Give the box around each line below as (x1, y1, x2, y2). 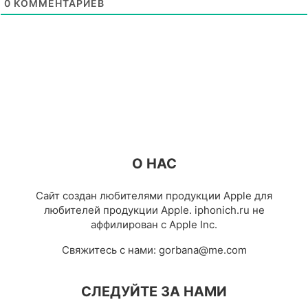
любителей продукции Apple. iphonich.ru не (43, 203, 265, 217)
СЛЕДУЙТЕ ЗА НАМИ (81, 283, 227, 300)
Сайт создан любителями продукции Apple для (36, 188, 272, 202)
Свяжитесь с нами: (61, 243, 159, 256)
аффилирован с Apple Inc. (91, 217, 217, 231)
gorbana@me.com (158, 243, 247, 256)
